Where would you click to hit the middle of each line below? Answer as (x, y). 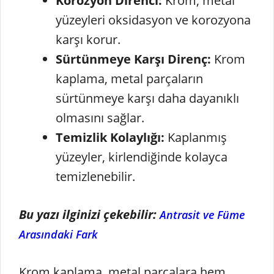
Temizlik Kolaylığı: (110, 137)
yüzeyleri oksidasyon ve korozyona (153, 20)
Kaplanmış (196, 137)
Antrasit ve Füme (202, 214)
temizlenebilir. (95, 176)
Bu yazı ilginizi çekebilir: (89, 214)
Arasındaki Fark (58, 234)
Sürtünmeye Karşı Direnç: (133, 59)
